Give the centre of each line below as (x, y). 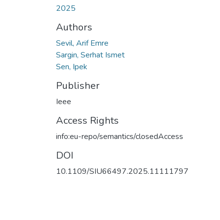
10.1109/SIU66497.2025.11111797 (122, 171)
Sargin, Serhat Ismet (90, 55)
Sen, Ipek (72, 67)
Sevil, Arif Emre (82, 43)
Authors (74, 27)
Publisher (78, 85)
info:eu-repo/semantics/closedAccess (120, 136)
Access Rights (87, 120)
